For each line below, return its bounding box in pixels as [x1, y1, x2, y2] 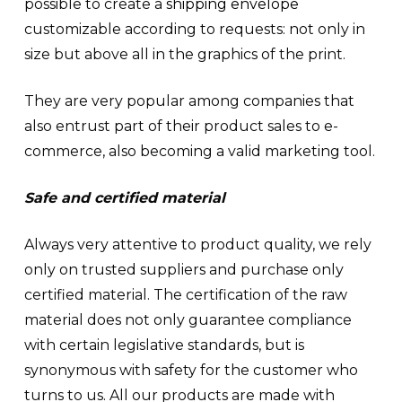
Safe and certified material [23, 189, 225, 206]
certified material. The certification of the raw [23, 286, 347, 303]
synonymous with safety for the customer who [23, 362, 358, 379]
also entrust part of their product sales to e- [23, 118, 338, 135]
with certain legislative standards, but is [23, 336, 304, 354]
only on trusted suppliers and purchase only [23, 261, 344, 278]
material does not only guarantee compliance [23, 311, 352, 328]
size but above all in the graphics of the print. [23, 46, 345, 63]
